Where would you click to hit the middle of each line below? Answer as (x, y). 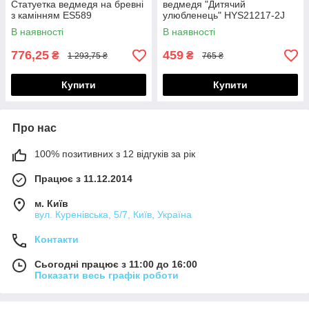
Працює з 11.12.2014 (83, 179)
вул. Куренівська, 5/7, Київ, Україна (113, 215)
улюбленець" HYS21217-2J (224, 16)
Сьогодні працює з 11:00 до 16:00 (116, 265)
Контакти (57, 240)
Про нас (34, 128)
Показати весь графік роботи (107, 276)
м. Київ (51, 204)
